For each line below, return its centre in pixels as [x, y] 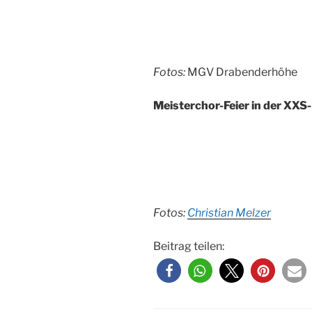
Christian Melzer [229, 212]
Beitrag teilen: [189, 246]
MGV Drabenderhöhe [242, 72]
